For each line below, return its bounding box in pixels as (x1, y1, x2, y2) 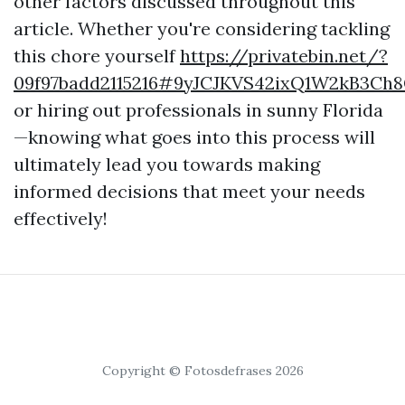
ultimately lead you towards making (14, 153, 320, 175)
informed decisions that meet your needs (14, 180, 365, 202)
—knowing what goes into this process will (14, 126, 375, 148)
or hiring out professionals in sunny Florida (14, 99, 383, 121)
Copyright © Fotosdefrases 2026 (101, 363, 304, 379)
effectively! (14, 207, 108, 230)
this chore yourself (14, 44, 180, 67)
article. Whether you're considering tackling (14, 17, 390, 40)
